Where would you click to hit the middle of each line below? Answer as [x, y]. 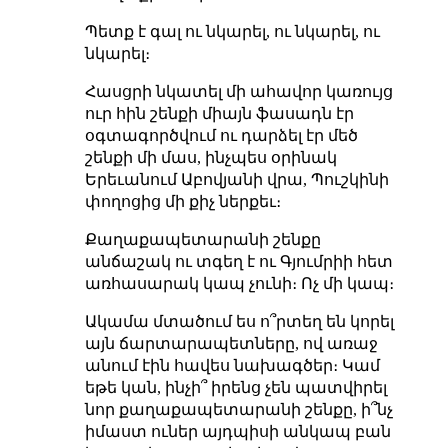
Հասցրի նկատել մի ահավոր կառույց [238, 92]
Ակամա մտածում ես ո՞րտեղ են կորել [239, 322]
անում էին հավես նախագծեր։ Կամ [232, 366]
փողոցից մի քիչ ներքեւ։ [182, 202]
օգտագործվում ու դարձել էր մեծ [221, 136]
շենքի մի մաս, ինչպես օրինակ [210, 158]
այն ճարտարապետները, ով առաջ [231, 344]
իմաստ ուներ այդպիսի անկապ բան [237, 432]
